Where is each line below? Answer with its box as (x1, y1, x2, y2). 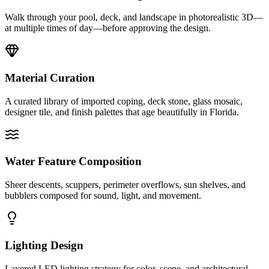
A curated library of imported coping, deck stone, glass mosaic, (5, 95, 243, 106)
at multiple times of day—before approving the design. (5, 23, 211, 34)
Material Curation (5, 71, 95, 85)
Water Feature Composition (5, 155, 142, 168)
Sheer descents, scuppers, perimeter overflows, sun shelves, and (5, 180, 246, 190)
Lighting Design (5, 238, 83, 252)
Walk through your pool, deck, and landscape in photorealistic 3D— (5, 12, 263, 23)
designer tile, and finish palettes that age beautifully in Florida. (5, 106, 239, 117)
